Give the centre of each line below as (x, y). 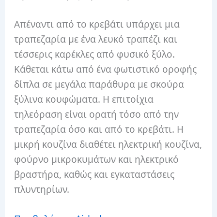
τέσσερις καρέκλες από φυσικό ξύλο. (95, 54)
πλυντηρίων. (42, 190)
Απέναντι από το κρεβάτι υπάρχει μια (97, 24)
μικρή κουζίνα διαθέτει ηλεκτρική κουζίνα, (108, 145)
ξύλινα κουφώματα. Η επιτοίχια (84, 100)
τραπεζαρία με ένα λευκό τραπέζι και (96, 39)
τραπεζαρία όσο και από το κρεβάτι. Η (99, 130)
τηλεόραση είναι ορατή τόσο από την (97, 115)
